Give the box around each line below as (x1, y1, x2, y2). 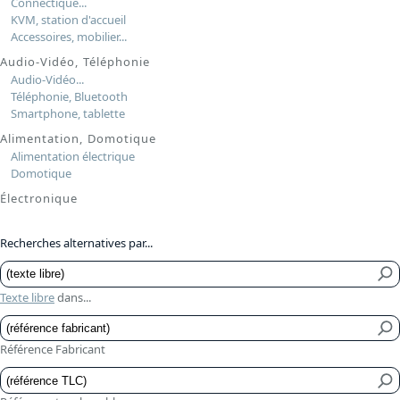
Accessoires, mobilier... (10, 28, 127, 45)
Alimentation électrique (10, 147, 135, 164)
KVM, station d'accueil (10, 11, 126, 28)
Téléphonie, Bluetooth (10, 87, 128, 104)
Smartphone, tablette (10, 104, 125, 121)
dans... (54, 288, 91, 305)
